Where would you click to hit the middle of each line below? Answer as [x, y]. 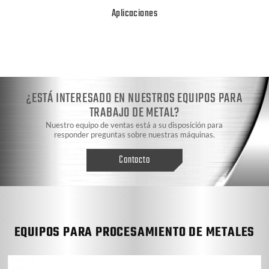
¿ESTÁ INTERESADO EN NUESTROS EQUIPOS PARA [134, 98]
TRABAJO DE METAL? [134, 113]
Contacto [134, 160]
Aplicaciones [134, 13]
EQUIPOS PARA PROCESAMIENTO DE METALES [134, 232]
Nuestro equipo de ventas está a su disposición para [134, 125]
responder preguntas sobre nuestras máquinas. [134, 134]
